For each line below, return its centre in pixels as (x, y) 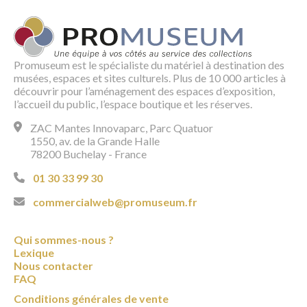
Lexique (34, 252)
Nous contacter (53, 265)
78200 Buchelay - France (88, 153)
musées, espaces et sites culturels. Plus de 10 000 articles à (150, 77)
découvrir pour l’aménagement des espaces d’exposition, (144, 90)
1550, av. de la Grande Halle (95, 140)
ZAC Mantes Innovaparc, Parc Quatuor (122, 127)
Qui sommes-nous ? (64, 239)
